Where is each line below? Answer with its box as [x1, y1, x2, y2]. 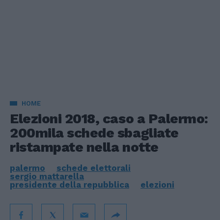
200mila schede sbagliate [10, 125, 179, 141]
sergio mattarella [10, 171, 84, 181]
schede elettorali [56, 163, 131, 173]
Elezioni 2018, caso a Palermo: [10, 110, 208, 127]
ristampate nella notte [10, 139, 159, 155]
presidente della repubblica [10, 180, 129, 190]
